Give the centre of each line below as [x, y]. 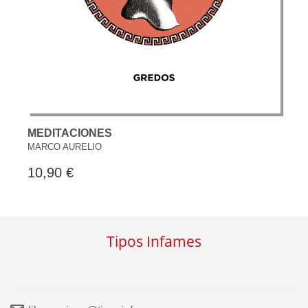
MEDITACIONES [70, 133]
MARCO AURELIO [65, 146]
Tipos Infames [154, 241]
